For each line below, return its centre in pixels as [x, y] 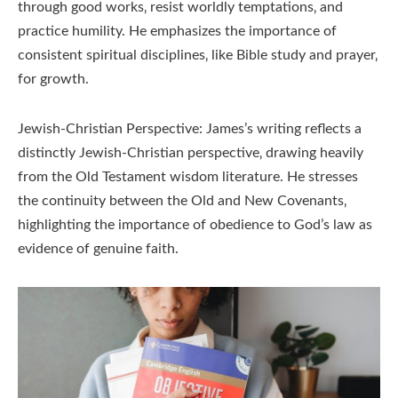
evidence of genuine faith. [98, 249]
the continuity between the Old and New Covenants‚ [182, 201]
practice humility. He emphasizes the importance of [177, 32]
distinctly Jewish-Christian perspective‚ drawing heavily [191, 153]
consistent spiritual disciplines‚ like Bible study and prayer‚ [198, 56]
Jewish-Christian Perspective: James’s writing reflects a [190, 129]
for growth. [53, 80]
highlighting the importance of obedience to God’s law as [195, 225]
